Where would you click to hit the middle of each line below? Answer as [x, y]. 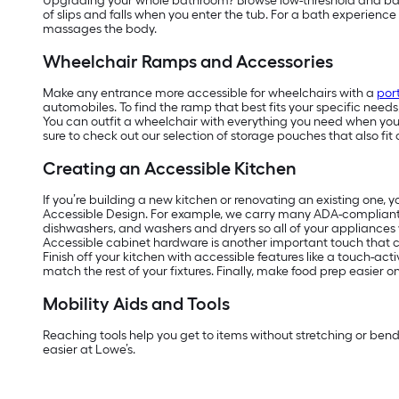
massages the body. [100, 29]
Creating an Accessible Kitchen [170, 169]
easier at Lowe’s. [89, 350]
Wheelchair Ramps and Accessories [188, 62]
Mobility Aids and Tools [136, 304]
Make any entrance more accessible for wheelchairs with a [210, 94]
